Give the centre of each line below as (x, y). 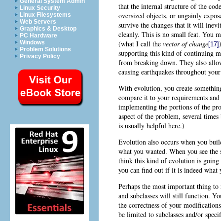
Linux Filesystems (45, 15)
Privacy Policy (40, 56)
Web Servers (38, 22)
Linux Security (40, 8)
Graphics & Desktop (48, 29)
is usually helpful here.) (151, 125)
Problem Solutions (45, 49)
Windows (32, 42)
